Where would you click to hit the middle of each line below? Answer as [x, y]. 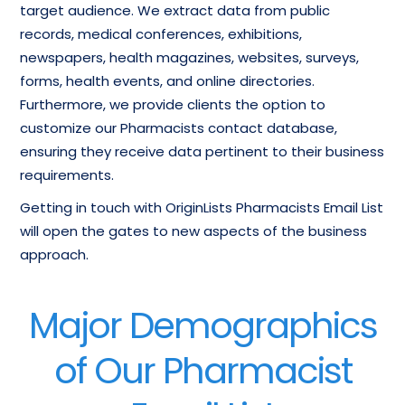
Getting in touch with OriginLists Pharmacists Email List [202, 208]
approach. [55, 255]
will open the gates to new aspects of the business [194, 231]
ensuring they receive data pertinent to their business [202, 152]
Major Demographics [202, 326]
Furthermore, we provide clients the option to [173, 105]
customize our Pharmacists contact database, [179, 128]
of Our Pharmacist [202, 371]
